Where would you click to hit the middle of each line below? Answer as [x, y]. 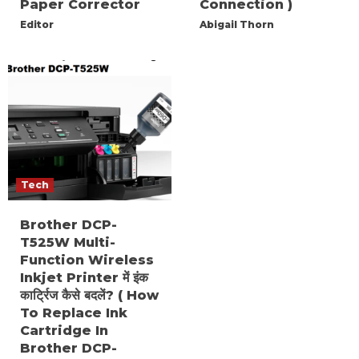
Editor [37, 24]
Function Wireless [87, 260]
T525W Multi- [68, 242]
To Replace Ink [74, 313]
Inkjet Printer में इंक [84, 277]
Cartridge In [64, 330]
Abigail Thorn [237, 24]
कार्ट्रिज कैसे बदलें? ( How [89, 295]
